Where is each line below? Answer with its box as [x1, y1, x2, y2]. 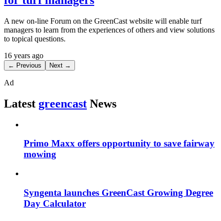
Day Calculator [24, 198, 86, 209]
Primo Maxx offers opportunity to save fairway [24, 138, 215, 149]
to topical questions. [4, 34, 66, 43]
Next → [49, 61, 71, 69]
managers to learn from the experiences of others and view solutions [4, 25, 215, 34]
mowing [24, 149, 56, 160]
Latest [4, 97, 36, 110]
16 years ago [4, 51, 43, 60]
